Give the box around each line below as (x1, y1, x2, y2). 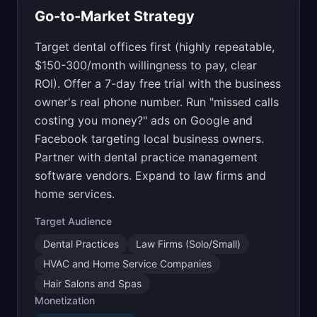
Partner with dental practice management (35, 150, 258, 164)
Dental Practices (43, 238, 119, 250)
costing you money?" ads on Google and (35, 113, 253, 127)
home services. (35, 187, 115, 201)
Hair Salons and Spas (43, 277, 142, 289)
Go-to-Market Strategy (35, 8, 195, 25)
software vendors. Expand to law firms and (35, 168, 266, 183)
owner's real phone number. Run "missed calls (35, 95, 279, 109)
